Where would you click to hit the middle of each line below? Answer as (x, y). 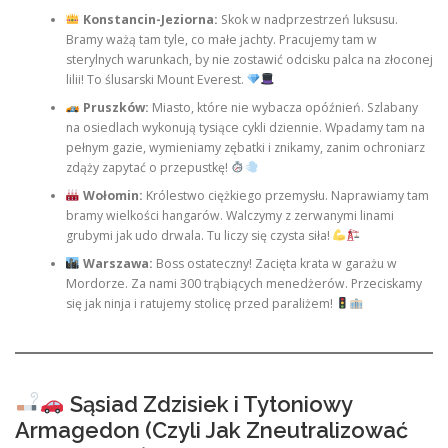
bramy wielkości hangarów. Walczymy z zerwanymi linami (229, 216)
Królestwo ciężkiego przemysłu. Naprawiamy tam (285, 196)
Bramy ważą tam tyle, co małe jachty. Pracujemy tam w (221, 40)
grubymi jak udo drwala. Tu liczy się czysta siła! (199, 236)
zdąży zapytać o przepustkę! (148, 168)
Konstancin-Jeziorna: (148, 20)
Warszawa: (116, 264)
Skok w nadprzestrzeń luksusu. (307, 20)
